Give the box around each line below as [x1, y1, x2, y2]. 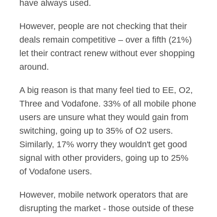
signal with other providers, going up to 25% [19, 153, 188, 163]
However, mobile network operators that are [19, 190, 188, 200]
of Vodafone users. [19, 167, 92, 176]
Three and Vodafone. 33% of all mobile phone [19, 99, 196, 108]
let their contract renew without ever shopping [19, 48, 195, 58]
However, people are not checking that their [19, 21, 187, 31]
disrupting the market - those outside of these [19, 203, 194, 213]
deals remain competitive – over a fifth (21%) [19, 35, 192, 45]
